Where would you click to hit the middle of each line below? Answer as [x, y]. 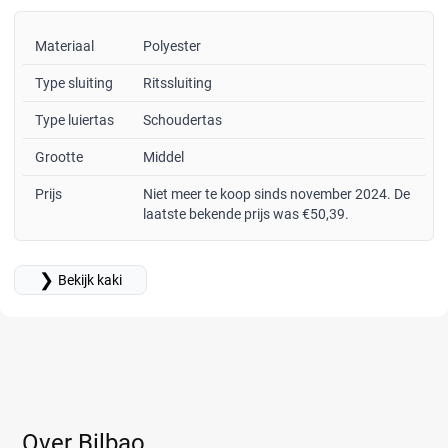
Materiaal [64, 46]
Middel [163, 157]
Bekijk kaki [90, 280]
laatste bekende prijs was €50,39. [246, 214]
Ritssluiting [177, 83]
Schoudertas [182, 120]
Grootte [59, 157]
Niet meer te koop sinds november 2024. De [276, 194]
